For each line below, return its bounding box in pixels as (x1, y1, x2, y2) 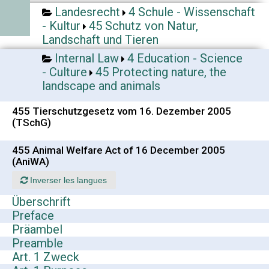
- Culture (42, 65, 87, 79)
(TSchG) (12, 116, 51, 128)
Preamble (12, 236, 63, 251)
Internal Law (55, 51, 119, 65)
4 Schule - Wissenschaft (128, 5, 255, 19)
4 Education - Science (127, 51, 243, 65)
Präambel (12, 222, 62, 237)
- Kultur (42, 19, 80, 33)
